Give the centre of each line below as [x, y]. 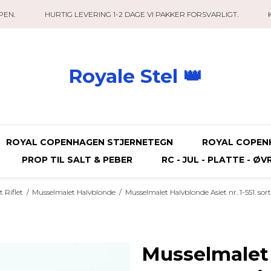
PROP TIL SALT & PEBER [77, 160]
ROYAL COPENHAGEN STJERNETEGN [90, 142]
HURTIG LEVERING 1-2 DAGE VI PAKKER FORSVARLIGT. [141, 14]
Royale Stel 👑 [135, 76]
